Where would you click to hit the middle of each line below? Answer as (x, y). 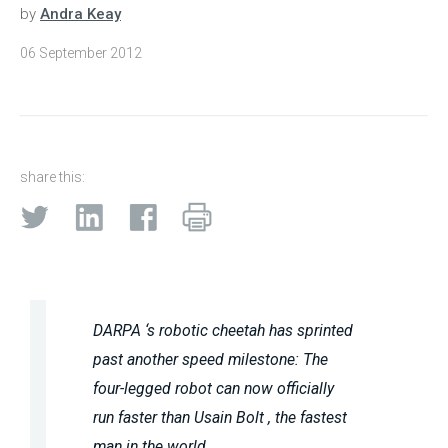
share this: (52, 177)
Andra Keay (80, 14)
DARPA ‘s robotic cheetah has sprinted (223, 330)
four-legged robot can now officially (214, 388)
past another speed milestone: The (211, 359)
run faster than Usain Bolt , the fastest (220, 417)
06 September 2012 (81, 53)
